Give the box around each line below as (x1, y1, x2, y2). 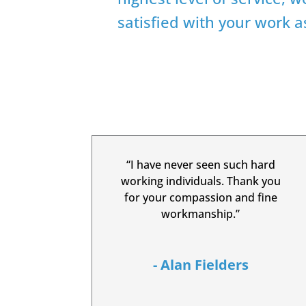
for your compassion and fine (124, 190, 277, 206)
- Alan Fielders (152, 255, 249, 275)
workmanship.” (161, 206, 240, 222)
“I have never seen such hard (126, 157, 275, 173)
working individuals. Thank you (120, 173, 281, 189)
